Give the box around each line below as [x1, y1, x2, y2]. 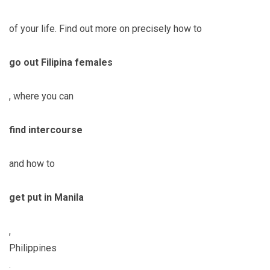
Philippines [9, 242, 57, 254]
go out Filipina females [9, 56, 113, 68]
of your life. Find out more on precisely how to [9, 22, 202, 34]
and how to [9, 157, 55, 169]
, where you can [9, 90, 74, 102]
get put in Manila [9, 191, 84, 203]
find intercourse [9, 124, 83, 136]
